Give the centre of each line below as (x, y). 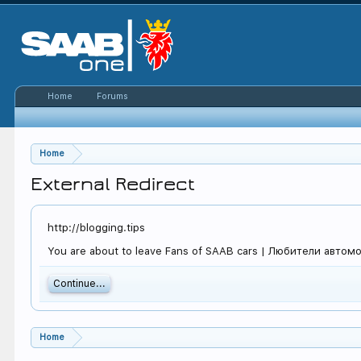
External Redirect (113, 184)
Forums (113, 96)
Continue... (80, 284)
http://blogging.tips (97, 228)
